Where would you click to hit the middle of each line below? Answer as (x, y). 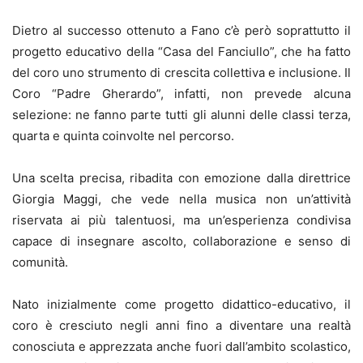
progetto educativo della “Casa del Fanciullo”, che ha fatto (181, 52)
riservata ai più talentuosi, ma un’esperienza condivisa (181, 220)
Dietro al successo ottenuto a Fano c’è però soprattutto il (181, 31)
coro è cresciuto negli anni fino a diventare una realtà (181, 326)
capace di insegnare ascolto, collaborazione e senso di (181, 241)
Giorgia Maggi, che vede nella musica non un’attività (181, 199)
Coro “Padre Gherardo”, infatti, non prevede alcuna (181, 94)
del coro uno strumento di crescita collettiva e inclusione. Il (181, 73)
